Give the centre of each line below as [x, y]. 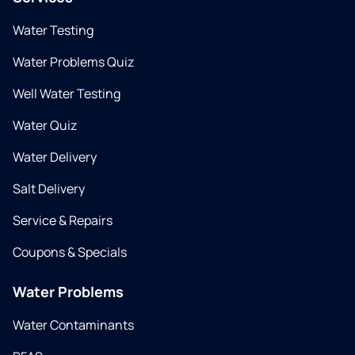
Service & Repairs [63, 221]
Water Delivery [55, 157]
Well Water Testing [67, 94]
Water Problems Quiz [73, 62]
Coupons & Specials [70, 252]
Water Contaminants [73, 325]
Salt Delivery [49, 189]
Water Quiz [45, 126]
